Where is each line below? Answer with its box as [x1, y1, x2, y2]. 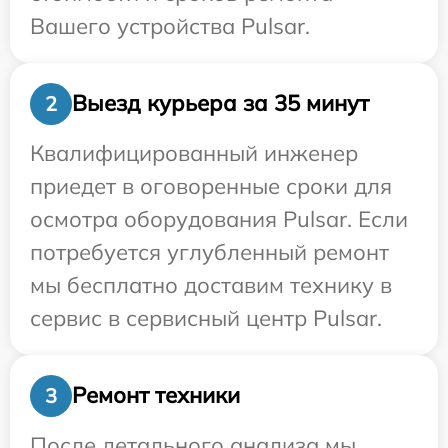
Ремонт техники [72, 381, 240, 410]
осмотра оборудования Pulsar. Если [30, 204, 408, 233]
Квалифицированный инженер [30, 138, 358, 167]
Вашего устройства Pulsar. [30, 11, 310, 40]
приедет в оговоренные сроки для [30, 171, 392, 200]
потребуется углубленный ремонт [30, 237, 389, 266]
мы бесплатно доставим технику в [30, 270, 392, 299]
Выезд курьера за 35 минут [72, 89, 369, 118]
